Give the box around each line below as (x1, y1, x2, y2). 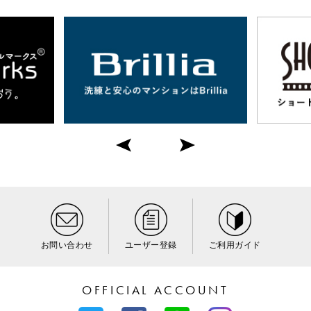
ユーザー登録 (124, 239, 177, 251)
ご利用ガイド (208, 239, 261, 251)
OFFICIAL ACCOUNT (82, 282, 229, 299)
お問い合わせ (40, 239, 93, 251)
